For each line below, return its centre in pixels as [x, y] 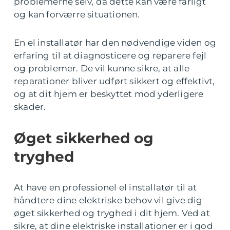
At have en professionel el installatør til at [106, 187]
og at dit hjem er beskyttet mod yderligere [109, 94]
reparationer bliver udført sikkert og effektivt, [114, 81]
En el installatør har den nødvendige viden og [115, 42]
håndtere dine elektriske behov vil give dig [108, 200]
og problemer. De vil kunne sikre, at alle [102, 68]
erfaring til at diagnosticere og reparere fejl [110, 55]
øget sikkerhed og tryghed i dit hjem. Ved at [112, 213]
